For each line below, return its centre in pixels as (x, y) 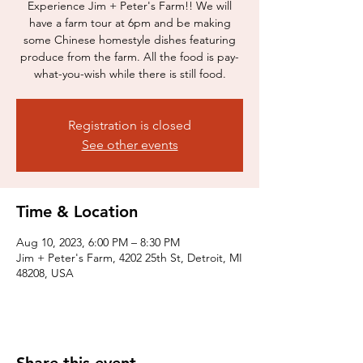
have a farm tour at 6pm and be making (130, 22)
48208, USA (45, 273)
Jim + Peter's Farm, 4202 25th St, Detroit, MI (129, 257)
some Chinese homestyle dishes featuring (130, 39)
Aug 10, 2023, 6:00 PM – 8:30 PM (98, 242)
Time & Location (77, 211)
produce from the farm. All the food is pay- (130, 56)
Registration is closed (130, 125)
